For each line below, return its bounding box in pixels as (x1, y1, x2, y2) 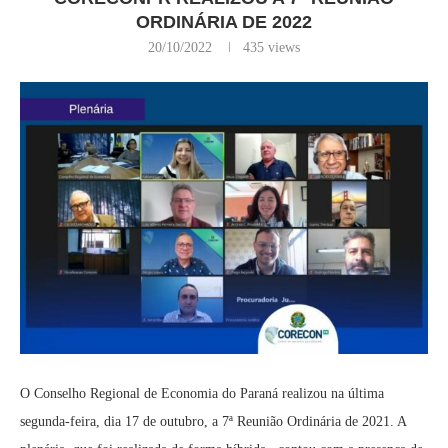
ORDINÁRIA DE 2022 (136, 12, 312, 32)
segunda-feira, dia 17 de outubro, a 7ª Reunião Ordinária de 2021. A (20, 414, 406, 429)
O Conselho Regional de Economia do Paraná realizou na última (20, 386, 384, 401)
